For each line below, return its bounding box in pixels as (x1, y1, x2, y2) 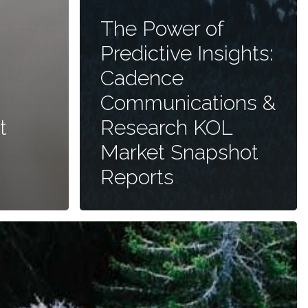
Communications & (100, 91, 276, 115)
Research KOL (100, 115, 232, 140)
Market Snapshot (100, 140, 258, 164)
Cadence (100, 66, 184, 90)
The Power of (100, 16, 223, 41)
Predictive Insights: (100, 41, 274, 65)
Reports (100, 165, 174, 189)
